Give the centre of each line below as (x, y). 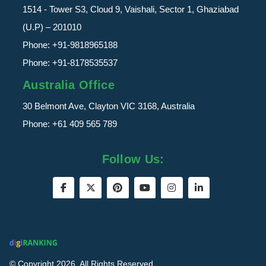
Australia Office (69, 85)
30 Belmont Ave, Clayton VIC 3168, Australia (109, 106)
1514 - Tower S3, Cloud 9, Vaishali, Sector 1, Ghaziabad (131, 9)
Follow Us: (133, 159)
